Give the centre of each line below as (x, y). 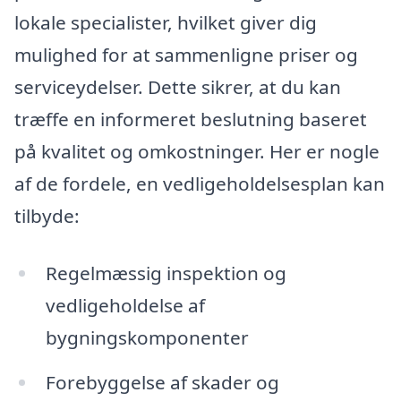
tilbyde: (47, 216)
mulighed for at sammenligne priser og (186, 55)
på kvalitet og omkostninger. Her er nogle (197, 152)
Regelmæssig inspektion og (166, 273)
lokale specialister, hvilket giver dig (166, 23)
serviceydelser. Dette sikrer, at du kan (178, 87)
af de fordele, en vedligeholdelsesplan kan (200, 184)
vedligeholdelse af (125, 305)
